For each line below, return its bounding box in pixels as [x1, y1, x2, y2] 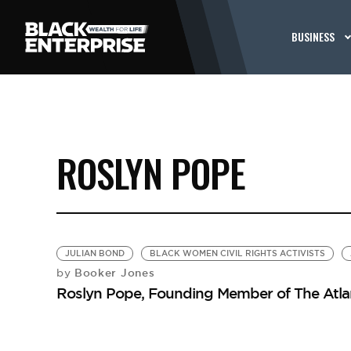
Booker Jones [71, 266, 155, 280]
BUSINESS [291, 28, 335, 45]
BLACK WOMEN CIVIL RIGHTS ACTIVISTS [149, 248, 325, 259]
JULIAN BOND [64, 248, 125, 259]
